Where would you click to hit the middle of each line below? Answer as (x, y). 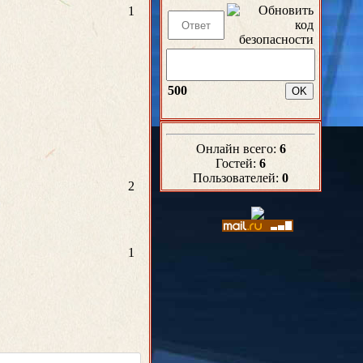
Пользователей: (237, 178)
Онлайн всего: (237, 149)
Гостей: (237, 163)
